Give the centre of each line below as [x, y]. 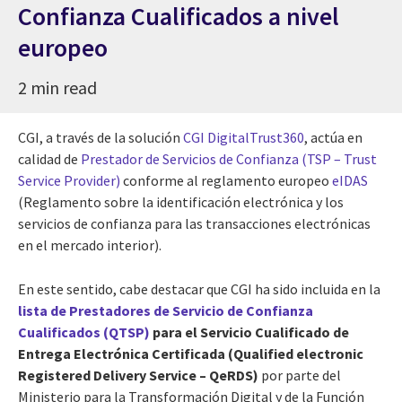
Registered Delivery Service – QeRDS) [140, 375]
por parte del [301, 375]
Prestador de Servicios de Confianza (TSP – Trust [229, 158]
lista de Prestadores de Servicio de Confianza [166, 310]
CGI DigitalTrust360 [244, 137]
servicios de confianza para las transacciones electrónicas [194, 223]
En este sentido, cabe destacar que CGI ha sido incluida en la [199, 288]
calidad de [49, 158]
